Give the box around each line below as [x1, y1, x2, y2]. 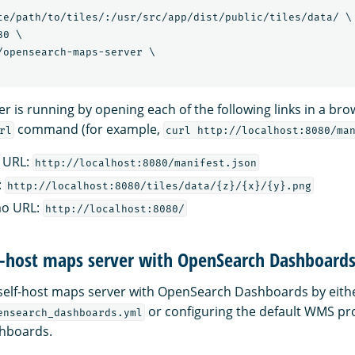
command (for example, [13, 120, 163, 138]
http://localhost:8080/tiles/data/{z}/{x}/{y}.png [6, 179, 311, 192]
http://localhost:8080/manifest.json [34, 156, 257, 169]
